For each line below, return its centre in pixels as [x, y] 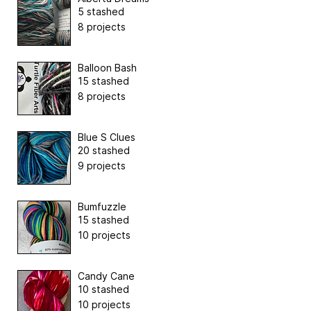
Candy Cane [106, 276]
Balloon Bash [107, 68]
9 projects [102, 166]
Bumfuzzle [102, 207]
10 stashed [103, 289]
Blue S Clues [107, 137]
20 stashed [104, 151]
